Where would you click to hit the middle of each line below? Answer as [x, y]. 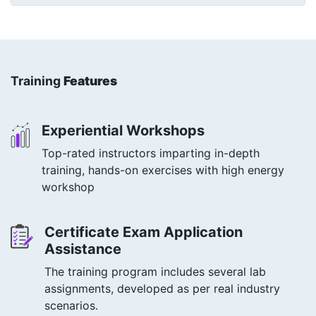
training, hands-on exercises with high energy [163, 170]
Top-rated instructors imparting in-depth [151, 153]
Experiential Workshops [123, 130]
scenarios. [71, 305]
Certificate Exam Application [144, 232]
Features [90, 81]
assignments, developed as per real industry [162, 288]
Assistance [83, 249]
